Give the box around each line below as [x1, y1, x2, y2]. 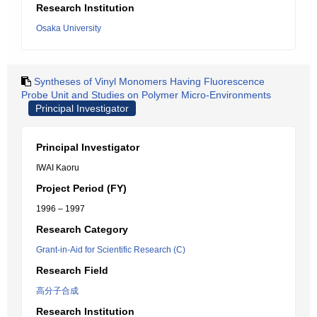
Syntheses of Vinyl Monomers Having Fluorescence [34, 76, 265, 87]
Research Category [36, 224, 128, 235]
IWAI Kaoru [36, 163, 79, 173]
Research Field [36, 265, 108, 276]
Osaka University [36, 23, 101, 33]
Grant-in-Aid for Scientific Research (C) [36, 245, 185, 255]
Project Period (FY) [36, 183, 127, 194]
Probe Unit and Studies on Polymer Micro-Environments [21, 89, 271, 100]
